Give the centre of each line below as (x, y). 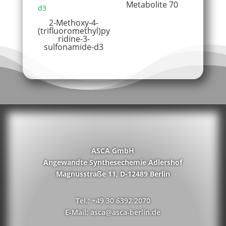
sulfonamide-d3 (74, 47)
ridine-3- (74, 39)
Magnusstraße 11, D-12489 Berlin (113, 174)
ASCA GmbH (113, 151)
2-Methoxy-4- (74, 22)
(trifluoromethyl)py (74, 31)
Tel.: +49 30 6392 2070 (113, 201)
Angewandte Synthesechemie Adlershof (113, 162)
